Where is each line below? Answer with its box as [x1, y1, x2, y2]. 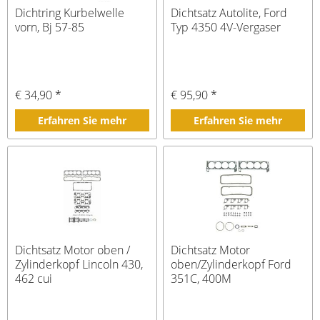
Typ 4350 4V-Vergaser [171, 19, 281, 36]
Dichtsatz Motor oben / [15, 241, 131, 258]
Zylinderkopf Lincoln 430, [15, 256, 144, 272]
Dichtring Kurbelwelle [15, 5, 125, 21]
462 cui [15, 270, 53, 286]
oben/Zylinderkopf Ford [171, 256, 292, 272]
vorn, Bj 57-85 [15, 19, 85, 36]
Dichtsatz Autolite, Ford [171, 5, 288, 21]
